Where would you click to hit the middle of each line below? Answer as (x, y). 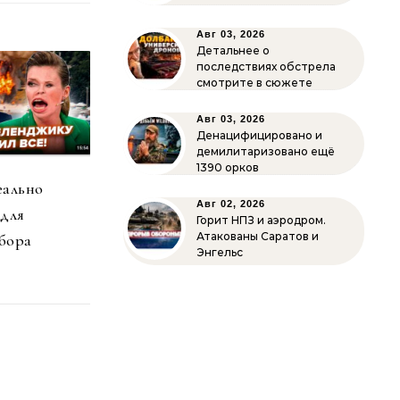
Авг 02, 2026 (231, 204)
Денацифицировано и (259, 135)
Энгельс (220, 252)
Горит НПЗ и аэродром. (261, 220)
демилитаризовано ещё (266, 151)
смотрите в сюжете (254, 83)
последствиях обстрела (266, 67)
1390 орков (228, 167)
